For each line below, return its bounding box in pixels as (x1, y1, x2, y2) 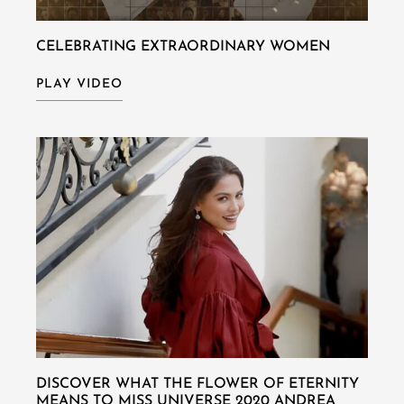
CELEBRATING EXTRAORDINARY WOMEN (36, 39, 330, 54)
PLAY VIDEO (36, 77, 123, 91)
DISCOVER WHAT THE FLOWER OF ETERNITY (36, 377, 359, 392)
